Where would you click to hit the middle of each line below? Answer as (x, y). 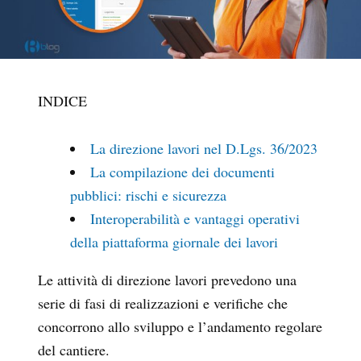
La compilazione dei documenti (183, 172)
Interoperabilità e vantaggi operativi (195, 219)
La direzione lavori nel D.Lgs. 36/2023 (204, 149)
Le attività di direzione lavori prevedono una (167, 280)
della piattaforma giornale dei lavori (174, 242)
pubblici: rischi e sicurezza (148, 195)
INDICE (62, 101)
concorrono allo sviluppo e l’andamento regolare (180, 327)
